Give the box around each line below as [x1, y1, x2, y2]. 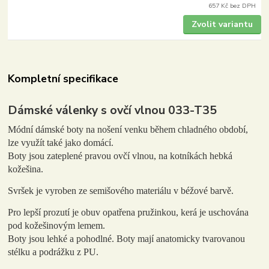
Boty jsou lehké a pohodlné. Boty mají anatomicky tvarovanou [8, 233, 246, 244]
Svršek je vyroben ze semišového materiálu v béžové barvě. [8, 185, 234, 196]
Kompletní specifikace [8, 71, 119, 86]
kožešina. [8, 163, 44, 174]
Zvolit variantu [191, 19, 253, 31]
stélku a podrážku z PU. [8, 246, 99, 257]
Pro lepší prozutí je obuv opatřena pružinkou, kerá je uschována [8, 207, 249, 217]
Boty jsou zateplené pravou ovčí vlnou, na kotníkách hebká [8, 150, 233, 161]
